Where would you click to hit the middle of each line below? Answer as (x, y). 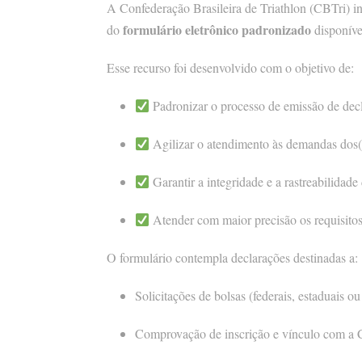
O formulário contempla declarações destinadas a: (232, 258)
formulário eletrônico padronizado (217, 30)
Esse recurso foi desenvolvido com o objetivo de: (230, 68)
